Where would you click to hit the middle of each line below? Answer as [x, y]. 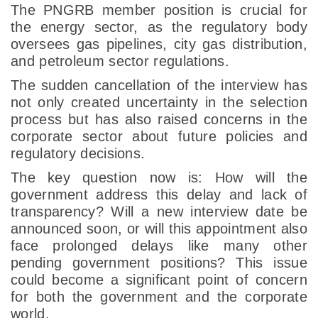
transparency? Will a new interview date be [159, 212]
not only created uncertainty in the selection [159, 103]
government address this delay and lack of [159, 195]
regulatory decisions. [78, 154]
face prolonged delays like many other [159, 246]
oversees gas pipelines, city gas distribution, [159, 44]
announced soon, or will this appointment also [159, 229]
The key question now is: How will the [159, 178]
